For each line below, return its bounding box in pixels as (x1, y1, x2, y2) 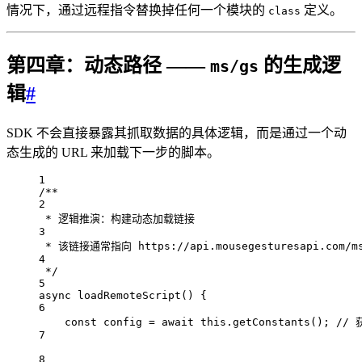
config (103, 316, 142, 329)
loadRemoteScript (78, 289, 181, 302)
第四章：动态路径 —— (6, 55, 210, 77)
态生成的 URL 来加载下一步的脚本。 (6, 145, 220, 160)
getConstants (233, 316, 310, 329)
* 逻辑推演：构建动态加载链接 (45, 213, 195, 225)
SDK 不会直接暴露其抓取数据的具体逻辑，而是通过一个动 (6, 126, 347, 141)
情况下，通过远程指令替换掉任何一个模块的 (6, 3, 268, 18)
